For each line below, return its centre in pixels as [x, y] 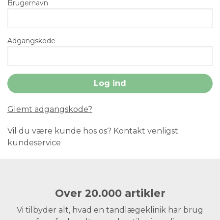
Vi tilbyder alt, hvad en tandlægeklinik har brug [110, 210]
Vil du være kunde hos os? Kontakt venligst [93, 131]
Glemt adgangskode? [50, 109]
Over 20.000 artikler [110, 193]
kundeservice [34, 142]
